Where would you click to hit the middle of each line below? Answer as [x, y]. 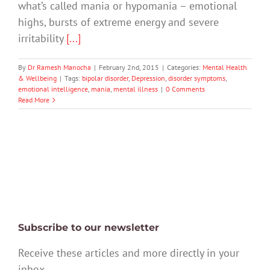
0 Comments [185, 89]
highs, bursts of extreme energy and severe [118, 22]
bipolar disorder [105, 78]
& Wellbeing [37, 78]
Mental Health [225, 67]
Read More [34, 100]
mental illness [136, 89]
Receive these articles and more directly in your [129, 253]
